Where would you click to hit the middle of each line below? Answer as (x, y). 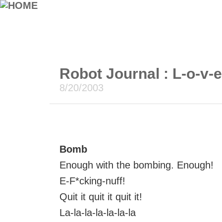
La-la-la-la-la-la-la (98, 213)
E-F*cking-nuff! (92, 181)
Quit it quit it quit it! (101, 197)
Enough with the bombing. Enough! (137, 165)
